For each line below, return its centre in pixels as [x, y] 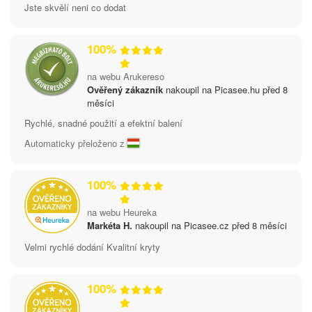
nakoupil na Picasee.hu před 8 [225, 89]
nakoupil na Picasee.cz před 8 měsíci [210, 225]
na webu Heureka [122, 212]
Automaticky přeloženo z [76, 143]
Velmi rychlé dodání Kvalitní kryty [92, 247]
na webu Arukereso [126, 76]
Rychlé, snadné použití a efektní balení [103, 123]
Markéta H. [110, 225]
